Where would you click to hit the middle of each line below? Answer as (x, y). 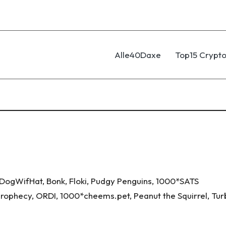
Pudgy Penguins (121, 181)
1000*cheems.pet (95, 195)
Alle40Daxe (137, 54)
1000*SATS (177, 181)
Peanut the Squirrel (171, 195)
